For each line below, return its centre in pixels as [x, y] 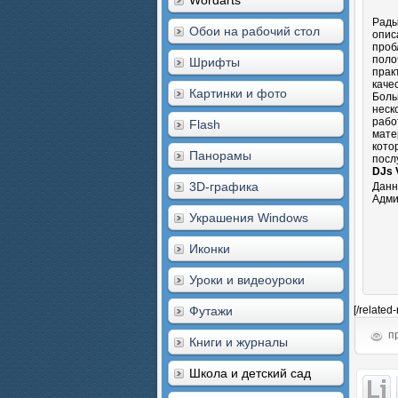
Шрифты [215, 62]
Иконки [210, 249]
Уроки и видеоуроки [247, 280]
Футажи [211, 311]
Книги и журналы [239, 342]
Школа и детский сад [250, 373]
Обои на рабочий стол [255, 31]
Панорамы [220, 155]
